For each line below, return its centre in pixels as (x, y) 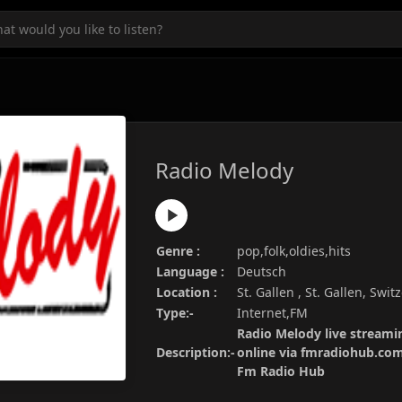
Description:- (196, 352)
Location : (187, 292)
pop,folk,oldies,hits (294, 251)
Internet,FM (272, 313)
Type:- (175, 313)
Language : (190, 271)
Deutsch (262, 271)
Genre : (178, 251)
